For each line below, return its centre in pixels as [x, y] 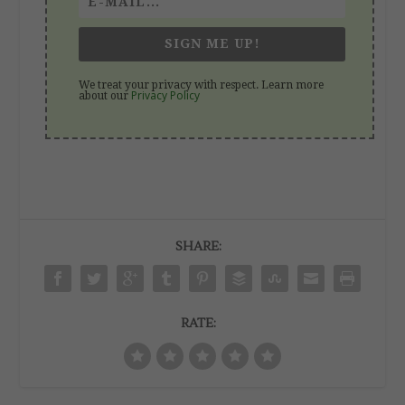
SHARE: [198, 247]
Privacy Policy [166, 96]
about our [105, 96]
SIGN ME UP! [212, 44]
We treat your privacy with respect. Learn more [202, 85]
